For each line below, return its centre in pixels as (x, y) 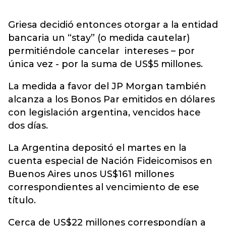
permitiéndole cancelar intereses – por (101, 51)
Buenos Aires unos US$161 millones (91, 174)
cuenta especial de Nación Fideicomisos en (110, 161)
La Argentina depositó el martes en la (97, 148)
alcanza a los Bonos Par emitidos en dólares (111, 99)
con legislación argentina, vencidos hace (104, 112)
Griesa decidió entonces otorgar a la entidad (113, 25)
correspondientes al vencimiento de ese (104, 187)
